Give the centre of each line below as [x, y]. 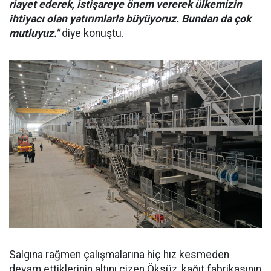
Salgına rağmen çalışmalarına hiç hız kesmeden [119, 255]
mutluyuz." [34, 33]
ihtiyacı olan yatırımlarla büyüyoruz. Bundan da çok [130, 18]
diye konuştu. [93, 33]
